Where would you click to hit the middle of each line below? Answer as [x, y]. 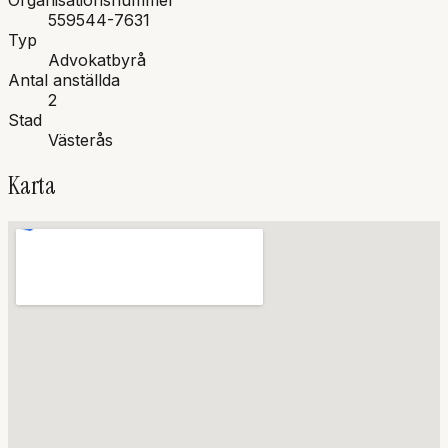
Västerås [80, 140]
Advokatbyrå [97, 60]
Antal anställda [64, 80]
